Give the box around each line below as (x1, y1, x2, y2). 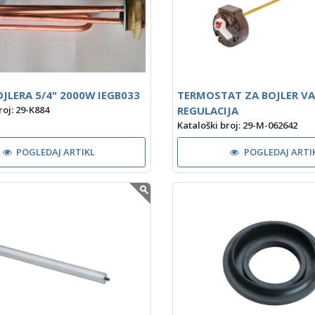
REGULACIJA (177, 103, 239, 117)
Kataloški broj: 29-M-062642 (177, 119, 298, 132)
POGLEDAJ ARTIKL (16, 146, 96, 158)
